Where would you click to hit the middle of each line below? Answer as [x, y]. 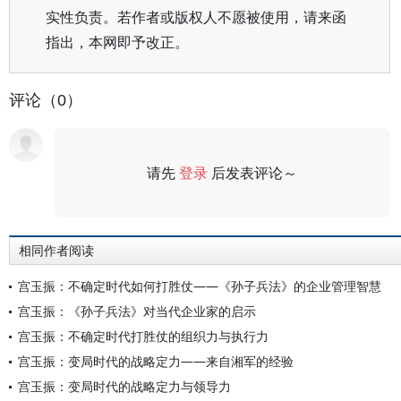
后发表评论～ [253, 173]
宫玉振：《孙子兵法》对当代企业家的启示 [137, 311]
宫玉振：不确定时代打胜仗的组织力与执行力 [143, 336]
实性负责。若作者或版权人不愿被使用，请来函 [196, 17]
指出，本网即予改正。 [117, 42]
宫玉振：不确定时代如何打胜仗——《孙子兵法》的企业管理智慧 [200, 286]
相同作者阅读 [56, 251]
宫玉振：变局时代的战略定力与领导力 [124, 386]
